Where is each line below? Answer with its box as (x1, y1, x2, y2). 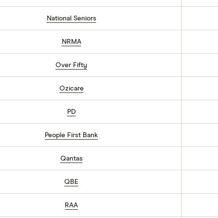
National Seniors (46, 15, 96, 22)
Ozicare (59, 85, 84, 92)
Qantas (60, 155, 83, 162)
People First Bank (45, 132, 98, 139)
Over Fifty (55, 62, 87, 69)
